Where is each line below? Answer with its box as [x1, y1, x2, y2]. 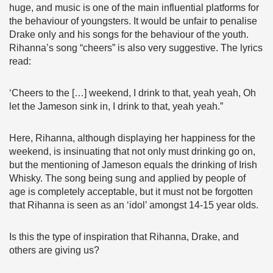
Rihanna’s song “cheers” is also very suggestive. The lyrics [9, 43, 263, 53]
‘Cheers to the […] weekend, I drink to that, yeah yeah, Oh [9, 88, 256, 98]
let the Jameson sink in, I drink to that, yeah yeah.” [9, 101, 223, 112]
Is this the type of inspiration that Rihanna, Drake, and [9, 232, 239, 242]
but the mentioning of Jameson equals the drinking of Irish [9, 160, 257, 170]
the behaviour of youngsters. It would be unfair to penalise [9, 16, 257, 26]
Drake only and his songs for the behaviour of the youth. [9, 29, 249, 40]
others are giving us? [9, 245, 99, 255]
